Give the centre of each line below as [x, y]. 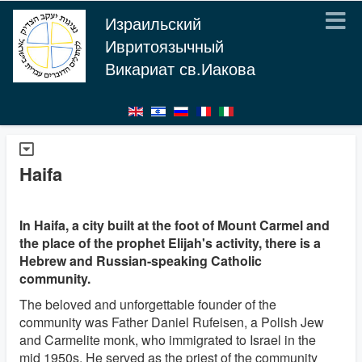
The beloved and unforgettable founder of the [148, 304]
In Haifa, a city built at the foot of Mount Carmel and [175, 225]
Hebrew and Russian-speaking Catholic [141, 261]
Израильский [153, 23]
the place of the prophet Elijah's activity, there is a [170, 243]
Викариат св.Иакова [180, 68]
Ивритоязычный [164, 46]
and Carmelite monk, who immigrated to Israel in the [168, 340]
